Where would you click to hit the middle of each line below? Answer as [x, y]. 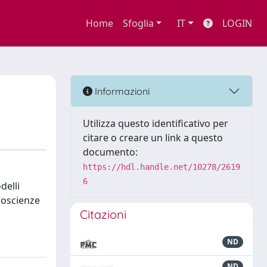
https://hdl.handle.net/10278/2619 [162, 167]
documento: [110, 152]
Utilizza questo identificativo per [156, 123]
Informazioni [121, 91]
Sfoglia [138, 23]
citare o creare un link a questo [153, 138]
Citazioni [103, 214]
